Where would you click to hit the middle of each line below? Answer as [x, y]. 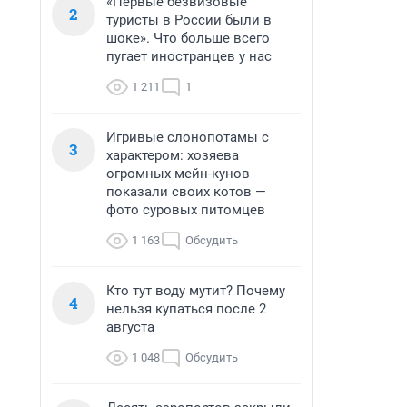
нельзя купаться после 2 [186, 309]
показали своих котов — [186, 192]
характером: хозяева [173, 155]
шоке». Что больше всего [188, 38]
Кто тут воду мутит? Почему [196, 291]
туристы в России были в [189, 20]
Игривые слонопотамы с [188, 137]
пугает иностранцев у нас [189, 56]
